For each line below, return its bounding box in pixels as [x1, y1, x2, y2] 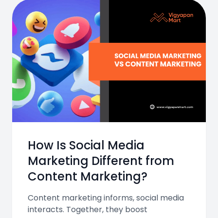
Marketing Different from [28, 152, 174, 169]
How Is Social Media [28, 137, 145, 153]
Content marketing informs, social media [28, 192, 184, 203]
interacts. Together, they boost [28, 203, 147, 215]
